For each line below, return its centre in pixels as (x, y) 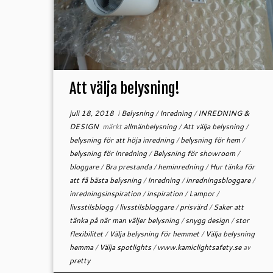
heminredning (181, 167)
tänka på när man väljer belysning (125, 220)
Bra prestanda (129, 167)
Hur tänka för (232, 167)
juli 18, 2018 (91, 113)
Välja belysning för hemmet (155, 234)
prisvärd (194, 207)
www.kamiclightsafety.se (200, 247)
